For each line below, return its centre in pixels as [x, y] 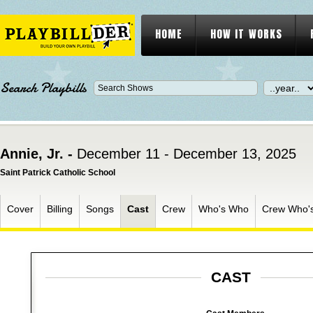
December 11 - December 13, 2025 [187, 154]
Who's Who [224, 209]
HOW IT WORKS [246, 34]
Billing [60, 209]
